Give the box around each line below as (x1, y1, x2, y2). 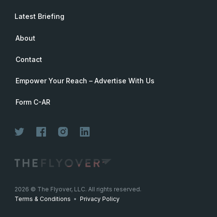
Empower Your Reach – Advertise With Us (15, 77, 155, 85)
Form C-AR (15, 98, 50, 106)
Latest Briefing (15, 12, 64, 20)
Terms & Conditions (15, 195, 71, 203)
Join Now (137, 186, 171, 194)
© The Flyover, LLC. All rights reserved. (29, 186, 141, 193)
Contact (15, 55, 42, 63)
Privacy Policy (80, 195, 120, 203)
